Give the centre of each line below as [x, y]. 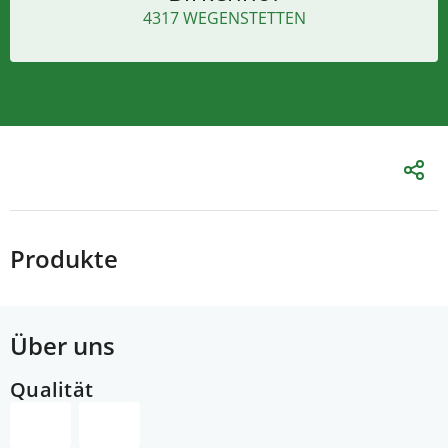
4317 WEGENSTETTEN [224, 18]
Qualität [51, 389]
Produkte [64, 258]
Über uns [62, 345]
